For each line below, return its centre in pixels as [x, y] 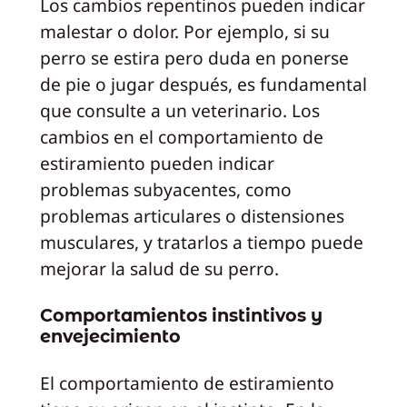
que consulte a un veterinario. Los [179, 111]
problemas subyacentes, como [165, 190]
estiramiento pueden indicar [157, 164]
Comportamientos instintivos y [181, 315]
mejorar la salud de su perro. [159, 269]
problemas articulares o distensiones [192, 216]
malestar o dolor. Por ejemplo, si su [184, 32]
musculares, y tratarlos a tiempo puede [201, 243]
